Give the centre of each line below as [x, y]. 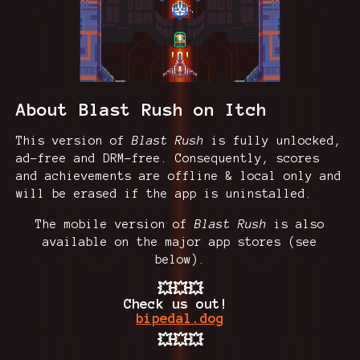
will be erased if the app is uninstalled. [164, 194]
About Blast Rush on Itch [141, 109]
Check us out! [180, 304]
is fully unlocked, [276, 141]
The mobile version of [111, 224]
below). [180, 260]
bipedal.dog [180, 318]
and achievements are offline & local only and [179, 176]
